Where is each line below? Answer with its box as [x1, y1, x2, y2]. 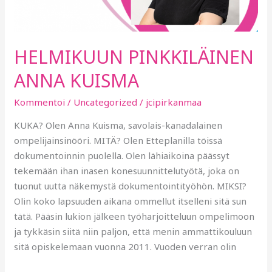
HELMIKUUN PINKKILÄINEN [14, 44, 254, 70]
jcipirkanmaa [146, 96, 202, 109]
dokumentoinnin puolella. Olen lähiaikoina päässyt [14, 149, 230, 162]
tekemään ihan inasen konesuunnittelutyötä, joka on [14, 165, 240, 177]
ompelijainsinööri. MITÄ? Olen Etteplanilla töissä [14, 134, 223, 147]
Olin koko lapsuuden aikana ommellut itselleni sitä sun [14, 195, 247, 208]
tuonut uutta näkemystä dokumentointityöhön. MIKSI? [14, 180, 247, 192]
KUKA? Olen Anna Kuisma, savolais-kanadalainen [14, 119, 223, 132]
